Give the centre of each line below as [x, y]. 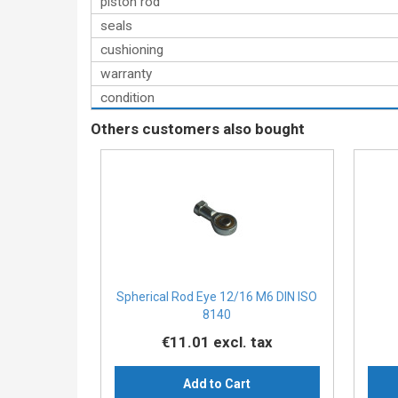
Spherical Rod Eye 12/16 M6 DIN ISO [217, 297]
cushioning [132, 50]
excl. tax [243, 342]
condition [127, 98]
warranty [126, 74]
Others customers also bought [198, 129]
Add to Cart [217, 384]
